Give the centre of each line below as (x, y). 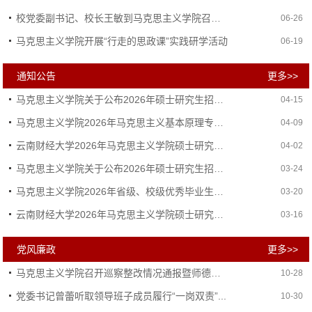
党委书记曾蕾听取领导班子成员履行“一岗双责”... (122, 296)
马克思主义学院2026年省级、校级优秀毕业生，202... (219, 192)
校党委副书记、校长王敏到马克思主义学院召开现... (216, 18)
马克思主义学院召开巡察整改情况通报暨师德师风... (216, 273)
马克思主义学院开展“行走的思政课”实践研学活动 (122, 41)
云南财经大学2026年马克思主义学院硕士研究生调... (219, 146)
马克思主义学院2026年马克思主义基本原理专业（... (219, 123)
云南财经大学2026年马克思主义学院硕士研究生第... (219, 214)
